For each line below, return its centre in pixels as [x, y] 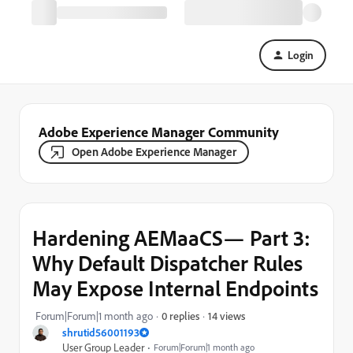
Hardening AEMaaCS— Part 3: [171, 238]
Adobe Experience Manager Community [159, 132]
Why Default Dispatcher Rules [167, 263]
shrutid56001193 [101, 332]
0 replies [180, 316]
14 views [227, 315]
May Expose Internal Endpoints [175, 288]
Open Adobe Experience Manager [154, 152]
